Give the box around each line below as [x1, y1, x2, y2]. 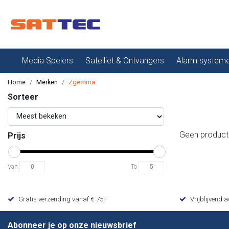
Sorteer [8, 92, 38, 102]
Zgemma [68, 78, 95, 86]
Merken [36, 78, 58, 86]
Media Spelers [22, 56, 73, 65]
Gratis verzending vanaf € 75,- [18, 195, 107, 203]
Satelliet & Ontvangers [85, 56, 164, 65]
